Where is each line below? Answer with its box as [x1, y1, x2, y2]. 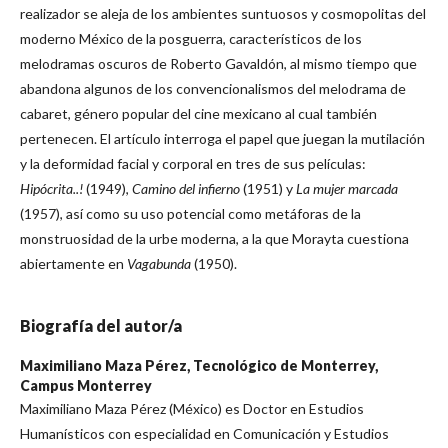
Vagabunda [127, 255, 191, 272]
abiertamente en [20, 255, 127, 272]
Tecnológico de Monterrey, [193, 357, 378, 374]
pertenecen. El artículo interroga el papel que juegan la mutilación [20, 130, 425, 147]
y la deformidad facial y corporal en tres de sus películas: [20, 155, 366, 172]
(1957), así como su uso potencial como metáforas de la [20, 205, 361, 222]
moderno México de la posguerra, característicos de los [20, 30, 362, 47]
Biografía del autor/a [20, 316, 182, 335]
